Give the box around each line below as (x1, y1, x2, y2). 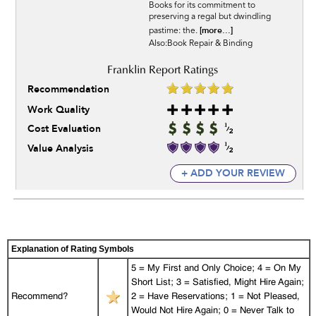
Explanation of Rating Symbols (11, 244, 134, 255)
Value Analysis (28, 142, 94, 156)
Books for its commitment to (148, 1, 255, 11)
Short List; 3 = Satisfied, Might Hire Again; (130, 278, 304, 288)
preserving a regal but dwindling (148, 13, 271, 22)
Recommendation (28, 82, 110, 96)
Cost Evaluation (28, 121, 102, 135)
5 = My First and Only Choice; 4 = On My (130, 264, 301, 274)
